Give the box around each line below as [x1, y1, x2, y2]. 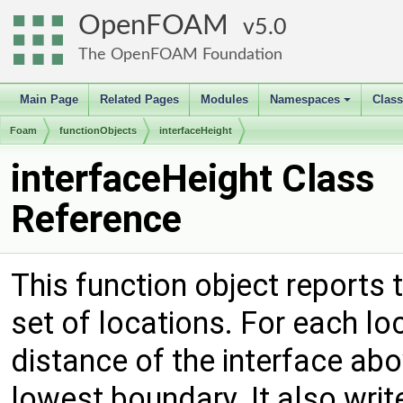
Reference [11, 197, 182, 241]
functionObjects [59, 125, 137, 136]
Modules [201, 93, 248, 106]
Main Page [20, 93, 78, 106]
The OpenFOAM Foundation [78, 46, 282, 63]
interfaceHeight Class [11, 157, 374, 201]
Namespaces [270, 93, 340, 106]
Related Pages [100, 93, 179, 106]
